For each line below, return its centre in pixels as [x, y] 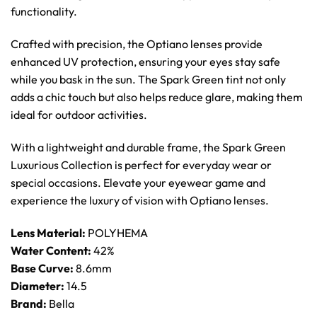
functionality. [44, 12]
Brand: [29, 303]
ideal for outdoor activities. [79, 115]
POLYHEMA [117, 232]
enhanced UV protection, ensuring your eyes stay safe [145, 62]
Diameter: [38, 286]
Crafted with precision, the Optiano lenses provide [137, 44]
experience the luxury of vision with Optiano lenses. [140, 200]
